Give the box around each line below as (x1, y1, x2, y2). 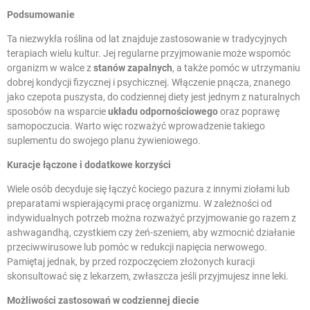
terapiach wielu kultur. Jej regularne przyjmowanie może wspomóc (7, 47, 291, 59)
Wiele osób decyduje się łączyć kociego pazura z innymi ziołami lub (7, 183, 290, 194)
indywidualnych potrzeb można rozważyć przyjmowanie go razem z (7, 212, 296, 224)
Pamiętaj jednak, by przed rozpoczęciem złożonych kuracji (7, 255, 255, 267)
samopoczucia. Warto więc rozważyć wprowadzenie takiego (7, 120, 265, 131)
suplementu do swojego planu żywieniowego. (7, 134, 201, 146)
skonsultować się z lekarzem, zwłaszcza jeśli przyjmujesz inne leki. (7, 270, 289, 282)
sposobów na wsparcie (7, 105, 108, 117)
